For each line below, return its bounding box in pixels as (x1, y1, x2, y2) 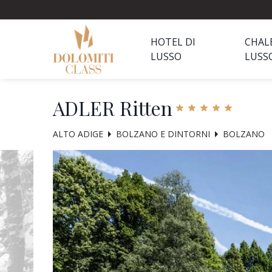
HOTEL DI (151, 35, 195, 49)
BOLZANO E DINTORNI (116, 128, 210, 140)
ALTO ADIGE (53, 128, 103, 140)
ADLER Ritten (53, 95, 172, 121)
